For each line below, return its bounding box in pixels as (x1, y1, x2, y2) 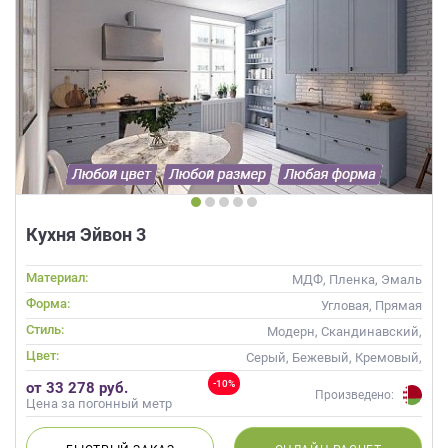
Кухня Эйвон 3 (26, 223, 146, 245)
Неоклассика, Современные (249, 341, 422, 357)
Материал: (26, 269, 88, 285)
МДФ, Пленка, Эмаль (292, 271, 422, 287)
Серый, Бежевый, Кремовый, (246, 349, 422, 365)
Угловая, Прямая (321, 297, 422, 313)
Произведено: (315, 388, 394, 403)
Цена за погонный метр (26, 395, 172, 411)
